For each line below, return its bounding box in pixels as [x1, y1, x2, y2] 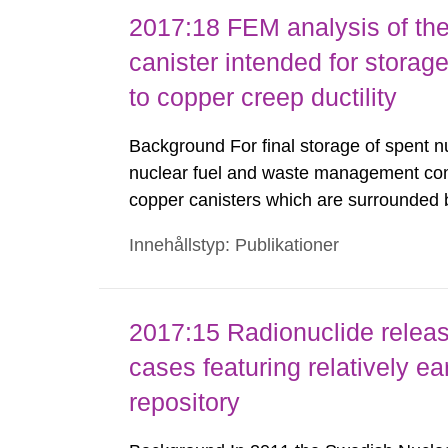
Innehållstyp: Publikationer [129, 235, 340, 255]
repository [129, 388, 241, 416]
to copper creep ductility [129, 83, 398, 111]
